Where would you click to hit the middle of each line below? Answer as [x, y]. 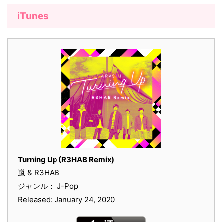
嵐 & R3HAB [39, 173]
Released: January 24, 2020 [66, 200]
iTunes [33, 16]
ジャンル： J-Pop [48, 186]
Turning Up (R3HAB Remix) [66, 160]
